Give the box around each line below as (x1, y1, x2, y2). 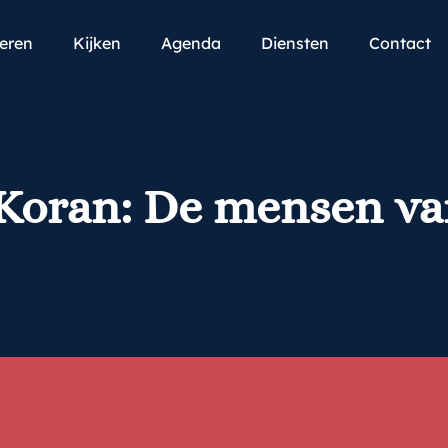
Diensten (261, 33, 329, 53)
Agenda (161, 33, 221, 53)
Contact (369, 33, 431, 53)
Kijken (73, 33, 121, 53)
